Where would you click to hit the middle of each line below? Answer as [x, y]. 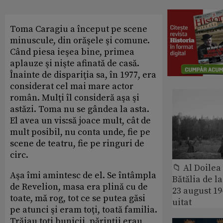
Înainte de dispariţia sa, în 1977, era [83, 75]
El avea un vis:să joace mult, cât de [80, 120]
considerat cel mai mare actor [72, 86]
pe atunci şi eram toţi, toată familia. [84, 210]
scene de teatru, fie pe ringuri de [77, 143]
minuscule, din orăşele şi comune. [80, 40]
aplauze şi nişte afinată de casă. [75, 63]
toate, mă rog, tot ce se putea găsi [78, 198]
